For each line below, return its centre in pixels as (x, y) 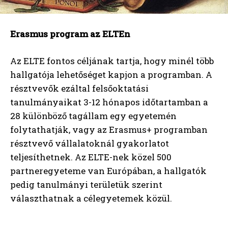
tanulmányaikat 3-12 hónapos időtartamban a (109, 102)
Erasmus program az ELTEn (70, 34)
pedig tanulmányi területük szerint (86, 185)
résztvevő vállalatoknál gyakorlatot (90, 144)
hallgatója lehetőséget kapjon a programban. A (111, 75)
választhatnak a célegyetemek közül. (91, 198)
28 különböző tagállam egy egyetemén (93, 116)
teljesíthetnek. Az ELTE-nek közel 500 (91, 157)
